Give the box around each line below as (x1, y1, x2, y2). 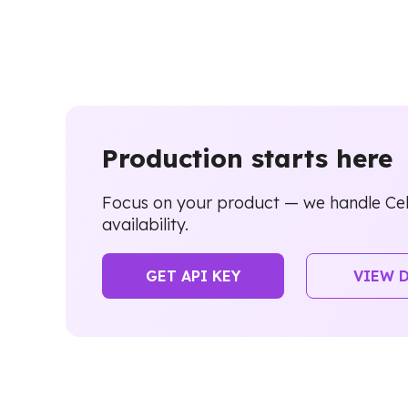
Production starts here (102, 142, 393, 175)
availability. (102, 213, 189, 235)
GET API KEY (146, 266, 240, 285)
